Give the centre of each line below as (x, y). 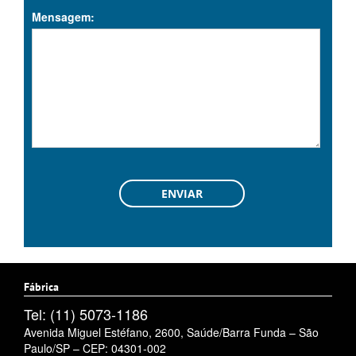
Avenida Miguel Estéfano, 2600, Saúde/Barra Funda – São (171, 333)
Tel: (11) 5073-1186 (86, 314)
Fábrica (41, 287)
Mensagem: (63, 17)
